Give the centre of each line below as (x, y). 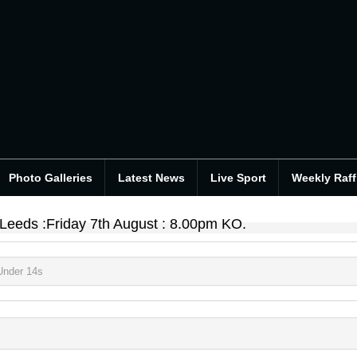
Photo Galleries (50, 178)
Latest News (151, 178)
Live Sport (238, 178)
